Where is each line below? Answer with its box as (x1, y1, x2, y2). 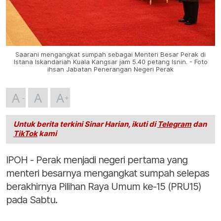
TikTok (13, 129, 37, 139)
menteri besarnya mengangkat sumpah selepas (6, 167, 209, 180)
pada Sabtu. (6, 194, 57, 206)
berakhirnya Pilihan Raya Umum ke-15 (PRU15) (6, 181, 201, 193)
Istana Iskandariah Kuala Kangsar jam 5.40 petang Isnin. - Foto (13, 58, 208, 66)
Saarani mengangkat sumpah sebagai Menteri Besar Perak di (15, 51, 206, 59)
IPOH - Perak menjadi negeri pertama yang (6, 154, 187, 166)
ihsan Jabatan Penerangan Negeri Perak (47, 66, 174, 74)
